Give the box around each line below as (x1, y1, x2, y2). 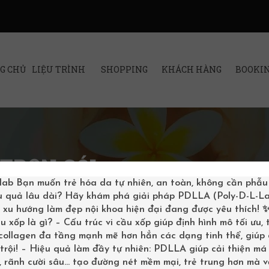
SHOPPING (101, 64, 148, 75)
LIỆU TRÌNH (32, 64, 85, 75)
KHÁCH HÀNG (161, 64, 222, 75)
